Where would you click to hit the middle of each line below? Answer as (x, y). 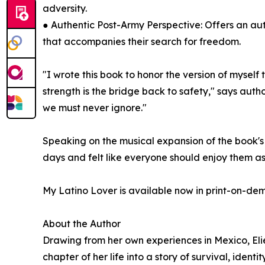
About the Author (82, 224)
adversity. (65, 9)
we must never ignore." (95, 108)
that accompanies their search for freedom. (142, 42)
